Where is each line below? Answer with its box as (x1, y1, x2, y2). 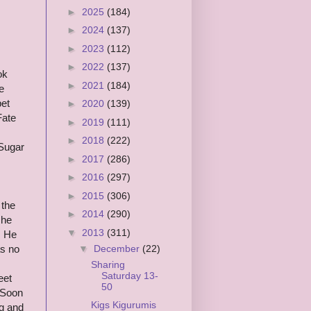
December (93, 242, 142, 254)
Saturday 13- (101, 269, 158, 281)
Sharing (90, 258, 125, 270)
